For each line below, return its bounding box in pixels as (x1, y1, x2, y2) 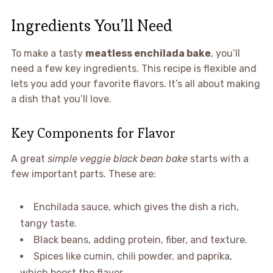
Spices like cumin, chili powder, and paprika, (33, 250, 232, 262)
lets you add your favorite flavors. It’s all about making (10, 77, 260, 90)
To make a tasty (10, 47, 85, 59)
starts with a (187, 152, 249, 165)
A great (10, 152, 48, 165)
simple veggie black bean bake (47, 152, 188, 165)
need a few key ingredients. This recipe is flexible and (10, 62, 257, 74)
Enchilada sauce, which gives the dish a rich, (33, 200, 239, 213)
